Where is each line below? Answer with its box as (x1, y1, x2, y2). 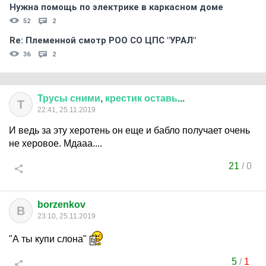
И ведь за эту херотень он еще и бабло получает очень (9, 125, 250, 135)
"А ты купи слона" (9, 234, 89, 244)
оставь (144, 93, 178, 103)
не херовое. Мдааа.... (9, 138, 102, 148)
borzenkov (37, 199, 85, 210)
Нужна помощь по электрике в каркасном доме (9, 2, 223, 12)
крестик (105, 93, 142, 103)
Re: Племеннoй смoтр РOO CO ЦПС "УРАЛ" (9, 35, 196, 46)
